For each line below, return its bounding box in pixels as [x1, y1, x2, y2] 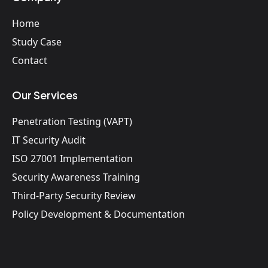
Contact [12, 53, 47, 67]
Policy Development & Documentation [12, 207, 185, 221]
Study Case [12, 35, 62, 48]
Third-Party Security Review [12, 188, 136, 202]
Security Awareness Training [12, 170, 140, 184]
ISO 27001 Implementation [12, 151, 133, 165]
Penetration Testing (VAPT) [12, 114, 132, 128]
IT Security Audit [12, 133, 86, 147]
